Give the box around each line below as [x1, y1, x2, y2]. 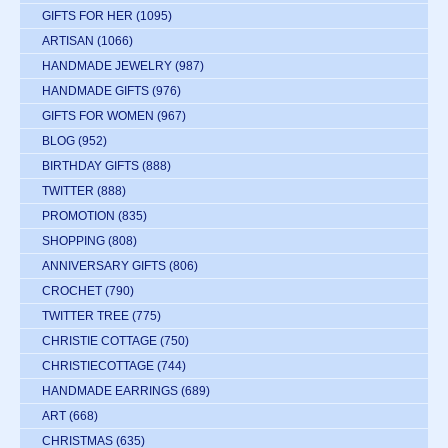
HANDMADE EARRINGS [42, 384, 178, 399]
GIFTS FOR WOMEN [42, 109, 154, 124]
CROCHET [42, 284, 102, 299]
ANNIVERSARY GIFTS [42, 259, 166, 274]
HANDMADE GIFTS [42, 84, 149, 99]
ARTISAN [42, 34, 94, 49]
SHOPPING [42, 234, 105, 249]
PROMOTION [42, 209, 115, 224]
